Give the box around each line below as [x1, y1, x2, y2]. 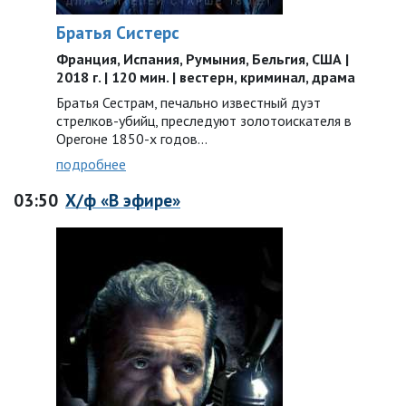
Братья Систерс [56, 21, 179, 43]
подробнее [56, 155, 126, 173]
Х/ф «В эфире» [65, 188, 180, 211]
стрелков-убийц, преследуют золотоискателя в [56, 111, 352, 130]
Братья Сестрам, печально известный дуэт [56, 93, 321, 111]
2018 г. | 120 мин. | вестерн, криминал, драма [56, 68, 355, 86]
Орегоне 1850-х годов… [56, 130, 208, 148]
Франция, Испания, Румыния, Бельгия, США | [56, 50, 349, 68]
